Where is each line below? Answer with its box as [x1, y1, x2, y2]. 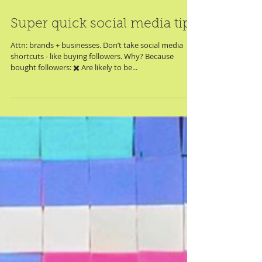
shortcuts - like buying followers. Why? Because [11, 104, 174, 114]
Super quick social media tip [11, 70, 191, 84]
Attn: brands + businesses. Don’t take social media [11, 92, 183, 103]
